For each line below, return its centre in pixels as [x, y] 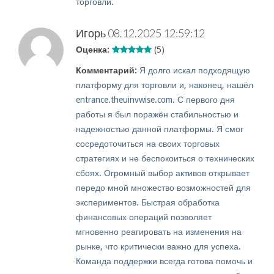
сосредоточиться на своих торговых [148, 144]
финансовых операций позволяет [144, 217]
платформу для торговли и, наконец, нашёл [165, 85]
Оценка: [93, 50]
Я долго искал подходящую [195, 71]
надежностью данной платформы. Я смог [160, 129]
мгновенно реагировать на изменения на [159, 232]
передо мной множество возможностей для [163, 188]
